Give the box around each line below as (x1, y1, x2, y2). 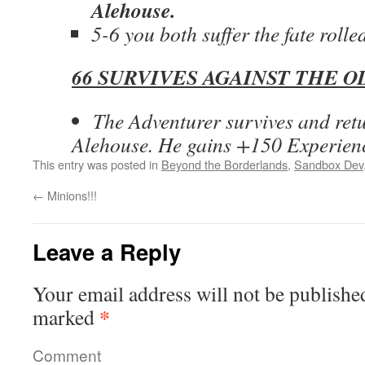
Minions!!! (44, 187, 97, 204)
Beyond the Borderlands (161, 156, 288, 173)
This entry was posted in (33, 156, 161, 173)
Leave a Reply (33, 235, 181, 267)
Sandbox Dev (294, 156, 363, 173)
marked (33, 303, 99, 331)
